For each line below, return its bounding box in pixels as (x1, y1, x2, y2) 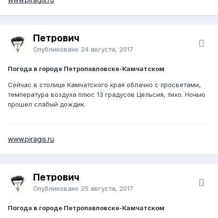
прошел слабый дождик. (8, 100, 86, 108)
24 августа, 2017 (81, 45, 133, 53)
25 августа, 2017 (81, 184, 133, 192)
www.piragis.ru (8, 134, 54, 143)
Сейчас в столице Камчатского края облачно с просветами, (8, 80, 201, 89)
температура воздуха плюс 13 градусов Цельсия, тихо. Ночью (8, 90, 205, 98)
